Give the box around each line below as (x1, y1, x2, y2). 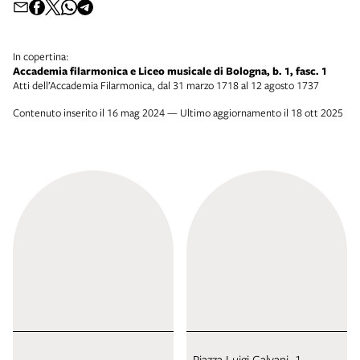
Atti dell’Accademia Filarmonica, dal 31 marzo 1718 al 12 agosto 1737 (13, 77, 319, 92)
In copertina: (13, 48, 69, 63)
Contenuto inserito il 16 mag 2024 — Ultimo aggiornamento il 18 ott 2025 (13, 104, 343, 120)
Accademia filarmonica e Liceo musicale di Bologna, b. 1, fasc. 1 (13, 63, 327, 78)
